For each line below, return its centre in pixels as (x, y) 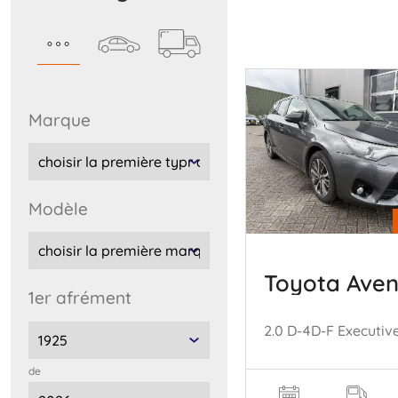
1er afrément (83, 298)
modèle (65, 208)
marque (67, 119)
